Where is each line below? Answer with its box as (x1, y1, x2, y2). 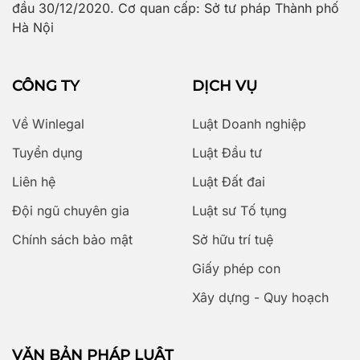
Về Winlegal (12, 115, 84, 132)
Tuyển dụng (12, 144, 83, 161)
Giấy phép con (192, 260, 280, 276)
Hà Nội (12, 18, 54, 35)
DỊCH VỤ (192, 76, 257, 95)
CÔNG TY (12, 76, 80, 95)
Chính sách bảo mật (12, 231, 133, 247)
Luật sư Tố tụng (192, 202, 287, 219)
